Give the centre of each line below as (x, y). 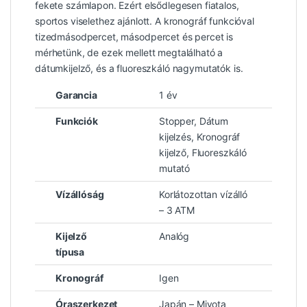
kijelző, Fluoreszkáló (203, 153)
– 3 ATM (177, 210)
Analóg (174, 236)
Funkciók (77, 121)
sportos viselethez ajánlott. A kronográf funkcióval (145, 21)
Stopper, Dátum (194, 121)
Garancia (76, 95)
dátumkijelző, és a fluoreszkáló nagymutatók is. (139, 69)
